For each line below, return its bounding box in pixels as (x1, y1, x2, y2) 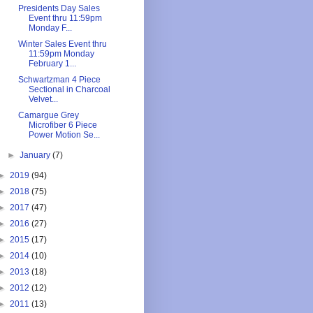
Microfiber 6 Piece (28, 120, 97, 131)
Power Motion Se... (28, 130, 100, 140)
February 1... (28, 59, 76, 69)
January (20, 150, 53, 161)
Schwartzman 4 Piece (17, 75, 101, 85)
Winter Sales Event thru (17, 39, 107, 50)
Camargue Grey (17, 110, 79, 121)
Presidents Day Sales (17, 3, 100, 14)
